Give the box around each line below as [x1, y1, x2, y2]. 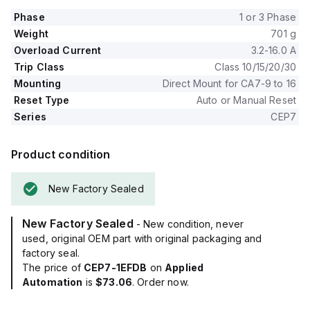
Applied [165, 262, 204, 273]
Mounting [14, 77, 62, 89]
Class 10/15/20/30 [215, 61, 296, 73]
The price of [22, 262, 84, 273]
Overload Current [14, 44, 102, 56]
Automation [22, 276, 83, 288]
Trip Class [14, 61, 65, 73]
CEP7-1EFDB [83, 262, 147, 273]
